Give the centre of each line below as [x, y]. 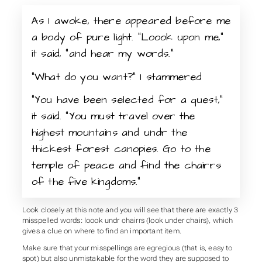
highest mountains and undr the [109, 133]
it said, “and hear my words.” [102, 54]
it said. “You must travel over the [113, 116]
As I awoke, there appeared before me [131, 21]
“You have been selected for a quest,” [127, 100]
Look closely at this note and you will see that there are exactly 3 [130, 210]
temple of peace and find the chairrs [126, 166]
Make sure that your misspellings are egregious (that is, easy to [127, 248]
